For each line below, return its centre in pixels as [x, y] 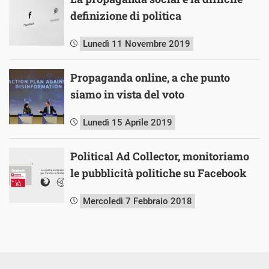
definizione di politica [126, 15]
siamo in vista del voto [127, 94]
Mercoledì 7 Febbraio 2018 [138, 201]
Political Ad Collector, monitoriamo [160, 156]
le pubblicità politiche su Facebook [159, 173]
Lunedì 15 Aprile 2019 [128, 122]
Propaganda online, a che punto [150, 77]
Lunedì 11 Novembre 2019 [137, 44]
